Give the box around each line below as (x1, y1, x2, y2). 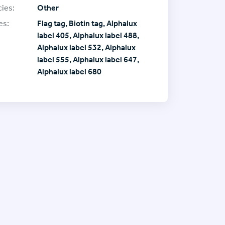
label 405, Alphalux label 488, (37, 30, 139, 40)
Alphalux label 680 (37, 66, 101, 76)
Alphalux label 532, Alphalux (37, 42, 136, 52)
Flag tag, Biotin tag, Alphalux (37, 18, 137, 28)
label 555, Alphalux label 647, (37, 54, 139, 64)
